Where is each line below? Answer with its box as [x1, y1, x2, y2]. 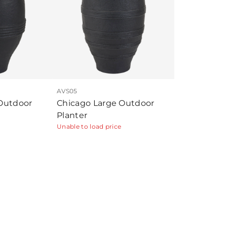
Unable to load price [57, 123, 122, 130]
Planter [57, 110, 88, 120]
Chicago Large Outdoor [57, 98, 155, 108]
